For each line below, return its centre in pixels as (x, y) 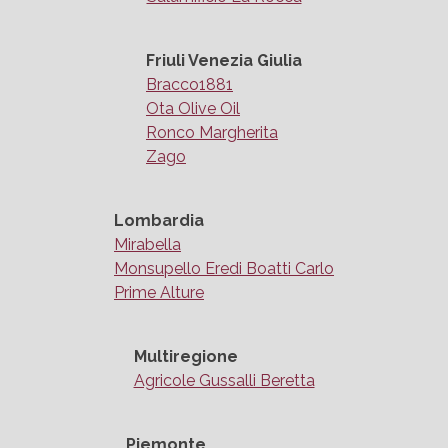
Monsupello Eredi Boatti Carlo (224, 269)
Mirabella (147, 245)
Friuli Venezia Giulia (224, 61)
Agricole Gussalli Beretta (224, 381)
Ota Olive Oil (193, 109)
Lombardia (159, 221)
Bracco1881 (189, 85)
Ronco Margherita (212, 133)
